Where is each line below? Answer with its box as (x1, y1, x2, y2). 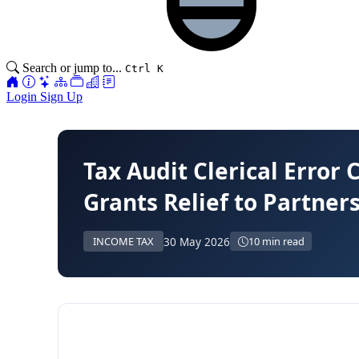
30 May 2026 (163, 233, 230, 249)
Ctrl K (125, 63, 163, 75)
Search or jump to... (22, 61, 122, 75)
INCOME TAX (93, 234, 154, 248)
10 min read (248, 234, 305, 248)
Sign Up (40, 90, 83, 103)
